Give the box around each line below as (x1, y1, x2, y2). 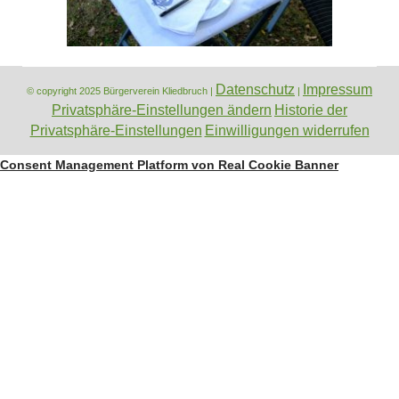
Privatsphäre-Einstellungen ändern (52, 102, 272, 118)
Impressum (303, 82, 372, 98)
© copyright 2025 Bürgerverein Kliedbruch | (27, 85, 216, 97)
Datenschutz (216, 82, 295, 98)
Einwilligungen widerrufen (204, 123, 370, 139)
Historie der (274, 102, 347, 118)
